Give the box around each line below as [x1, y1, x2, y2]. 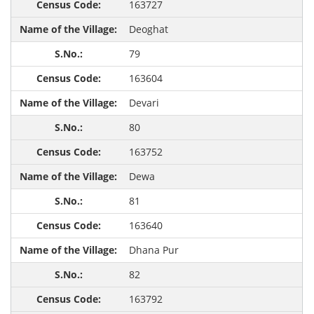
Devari [128, 96, 159, 110]
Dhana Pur [128, 243, 179, 257]
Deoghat [128, 22, 168, 36]
